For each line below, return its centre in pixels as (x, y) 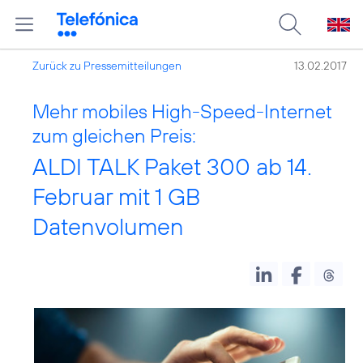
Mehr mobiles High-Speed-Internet (182, 111)
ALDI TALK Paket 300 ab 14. (172, 167)
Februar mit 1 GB (117, 196)
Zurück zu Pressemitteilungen (107, 66)
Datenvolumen (108, 226)
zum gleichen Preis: (114, 135)
